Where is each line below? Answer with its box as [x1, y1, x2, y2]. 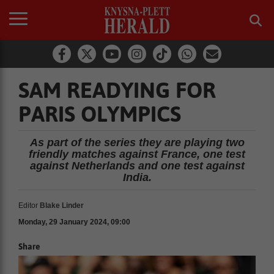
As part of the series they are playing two [29, 136, 245, 149]
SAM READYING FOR [18, 77, 216, 103]
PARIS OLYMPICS [18, 101, 181, 127]
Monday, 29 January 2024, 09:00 [18, 218, 130, 226]
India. [122, 171, 152, 183]
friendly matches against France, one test [29, 148, 245, 160]
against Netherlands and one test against [29, 160, 245, 172]
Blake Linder [40, 201, 84, 210]
